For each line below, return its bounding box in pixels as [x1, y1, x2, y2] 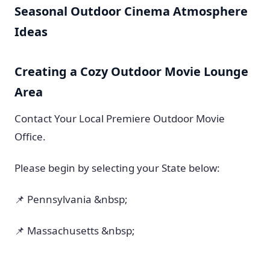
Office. [14, 130, 46, 143]
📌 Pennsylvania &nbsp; [14, 192, 128, 206]
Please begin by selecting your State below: [14, 161, 220, 175]
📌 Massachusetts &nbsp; [14, 224, 135, 237]
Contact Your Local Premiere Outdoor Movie [14, 111, 225, 125]
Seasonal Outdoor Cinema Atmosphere [14, 3, 248, 19]
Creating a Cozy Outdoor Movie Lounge [14, 63, 248, 80]
